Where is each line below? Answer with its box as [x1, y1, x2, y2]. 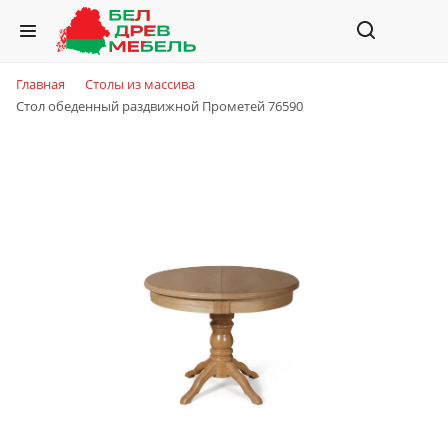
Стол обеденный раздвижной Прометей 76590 [16, 97, 303, 115]
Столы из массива [85, 75, 195, 93]
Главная [16, 75, 65, 93]
